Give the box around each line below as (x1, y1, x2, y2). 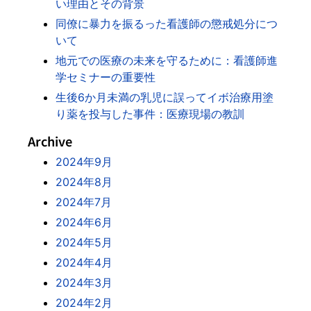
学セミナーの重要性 (56, 70, 155, 85)
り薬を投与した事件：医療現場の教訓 (56, 107, 244, 121)
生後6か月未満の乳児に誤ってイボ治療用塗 (56, 90, 274, 105)
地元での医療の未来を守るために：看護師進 (56, 53, 278, 68)
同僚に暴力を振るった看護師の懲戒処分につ (56, 17, 278, 31)
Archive (28, 132, 72, 151)
